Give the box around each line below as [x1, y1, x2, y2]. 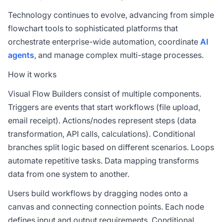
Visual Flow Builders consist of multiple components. [8, 89, 201, 99]
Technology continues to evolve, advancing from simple [8, 10, 214, 20]
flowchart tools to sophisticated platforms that [8, 23, 178, 33]
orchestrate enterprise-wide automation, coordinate [8, 37, 200, 47]
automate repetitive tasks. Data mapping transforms [8, 156, 199, 166]
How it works [8, 69, 56, 79]
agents [8, 50, 34, 60]
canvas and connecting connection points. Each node [8, 202, 204, 212]
